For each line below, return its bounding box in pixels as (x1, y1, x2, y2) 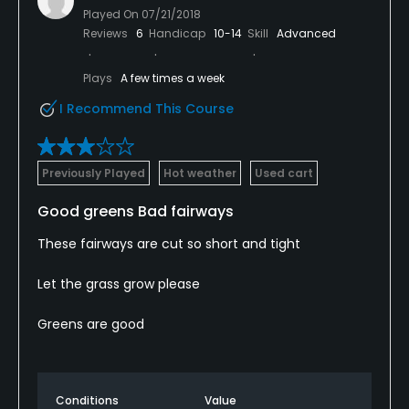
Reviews (83, 25, 131, 41)
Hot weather (163, 164, 236, 181)
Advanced (277, 25, 336, 41)
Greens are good (37, 314, 144, 333)
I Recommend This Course (59, 99, 234, 118)
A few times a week (121, 69, 225, 86)
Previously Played (42, 164, 145, 181)
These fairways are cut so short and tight (37, 234, 300, 253)
